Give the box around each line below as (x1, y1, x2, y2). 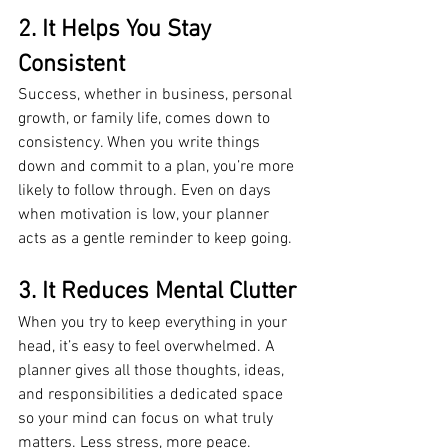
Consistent (18, 50, 125, 79)
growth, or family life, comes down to (18, 108, 274, 129)
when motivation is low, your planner (18, 204, 273, 225)
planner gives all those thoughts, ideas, (18, 360, 288, 381)
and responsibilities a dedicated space (18, 384, 287, 405)
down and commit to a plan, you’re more (18, 156, 298, 177)
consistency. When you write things (18, 132, 264, 153)
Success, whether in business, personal (18, 84, 296, 105)
